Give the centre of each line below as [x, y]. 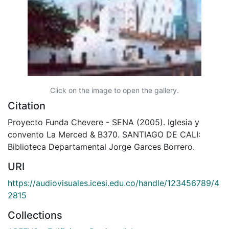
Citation [27, 106]
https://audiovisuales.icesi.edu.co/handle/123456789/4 [113, 183]
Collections [35, 215]
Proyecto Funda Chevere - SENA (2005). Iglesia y [104, 122]
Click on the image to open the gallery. [114, 90]
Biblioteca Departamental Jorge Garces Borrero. [101, 146]
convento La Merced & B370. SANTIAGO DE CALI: [104, 134]
